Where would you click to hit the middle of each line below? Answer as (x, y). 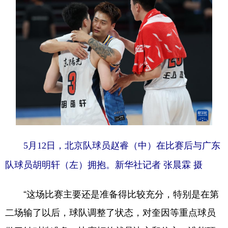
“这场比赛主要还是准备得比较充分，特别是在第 (112, 193)
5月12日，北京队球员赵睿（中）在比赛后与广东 (113, 145)
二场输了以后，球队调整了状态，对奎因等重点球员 (110, 211)
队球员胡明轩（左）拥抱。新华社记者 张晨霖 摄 (104, 165)
